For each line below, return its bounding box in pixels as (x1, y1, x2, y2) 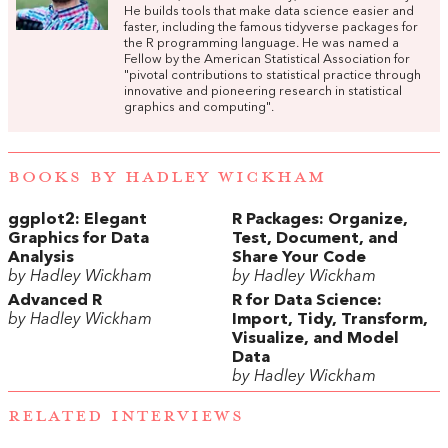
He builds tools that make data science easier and (124, 5, 414, 19)
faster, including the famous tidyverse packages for (124, 21, 418, 35)
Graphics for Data (8, 230, 149, 247)
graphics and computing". (124, 101, 274, 115)
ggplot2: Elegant (8, 211, 147, 228)
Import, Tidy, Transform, (232, 311, 428, 328)
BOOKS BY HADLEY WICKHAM (8, 165, 326, 188)
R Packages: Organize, (232, 211, 408, 228)
